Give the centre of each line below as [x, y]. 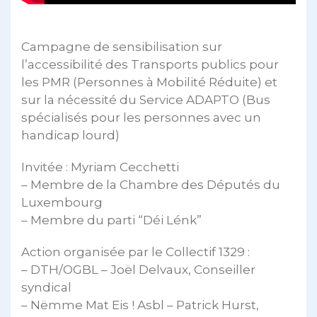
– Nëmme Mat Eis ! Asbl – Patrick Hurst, [140, 305]
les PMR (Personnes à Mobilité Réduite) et [149, 82]
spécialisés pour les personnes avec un [141, 118]
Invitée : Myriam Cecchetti [100, 167]
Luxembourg [62, 203]
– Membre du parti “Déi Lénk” [111, 220]
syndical [46, 288]
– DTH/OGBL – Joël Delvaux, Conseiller [138, 270]
